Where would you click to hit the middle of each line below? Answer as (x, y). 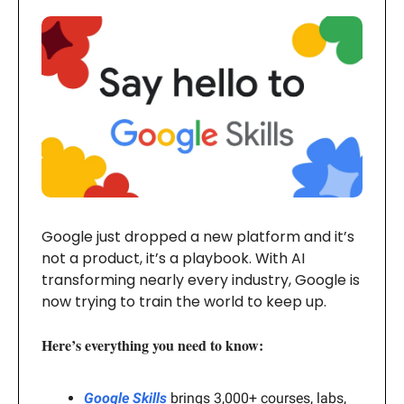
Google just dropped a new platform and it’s (198, 237)
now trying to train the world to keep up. (184, 302)
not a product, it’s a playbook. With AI (173, 259)
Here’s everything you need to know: (152, 345)
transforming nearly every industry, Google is (201, 280)
